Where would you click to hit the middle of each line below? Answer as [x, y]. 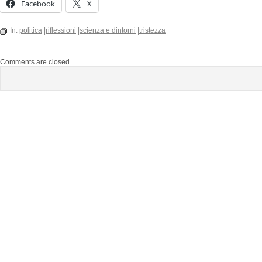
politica [31, 30]
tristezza [152, 30]
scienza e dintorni [108, 30]
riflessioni [61, 30]
